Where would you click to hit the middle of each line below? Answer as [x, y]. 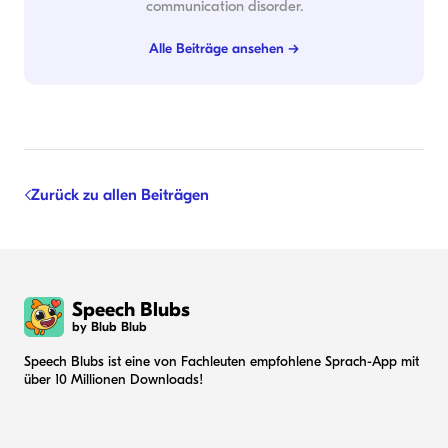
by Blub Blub [109, 327]
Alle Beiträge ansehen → [224, 48]
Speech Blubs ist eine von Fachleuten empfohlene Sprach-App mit [221, 361]
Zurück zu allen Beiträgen [120, 194]
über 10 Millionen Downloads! [113, 379]
